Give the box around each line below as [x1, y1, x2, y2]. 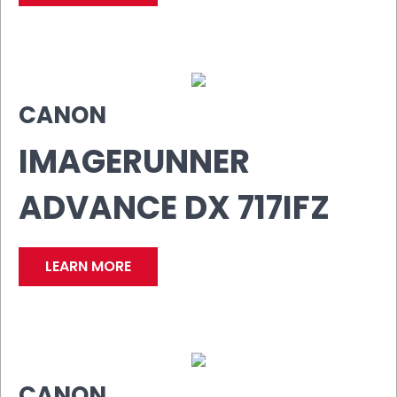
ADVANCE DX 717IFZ [19, 184, 330, 230]
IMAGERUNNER [19, 138, 250, 184]
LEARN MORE [45, 255, 131, 276]
